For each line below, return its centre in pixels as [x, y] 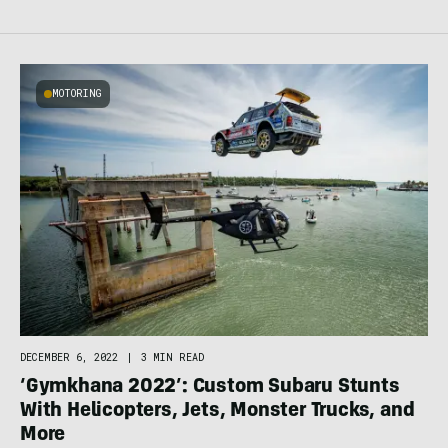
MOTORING [77, 94]
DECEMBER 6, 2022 [69, 358]
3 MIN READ [172, 358]
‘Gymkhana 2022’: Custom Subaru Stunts [210, 388]
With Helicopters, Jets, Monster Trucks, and [217, 412]
